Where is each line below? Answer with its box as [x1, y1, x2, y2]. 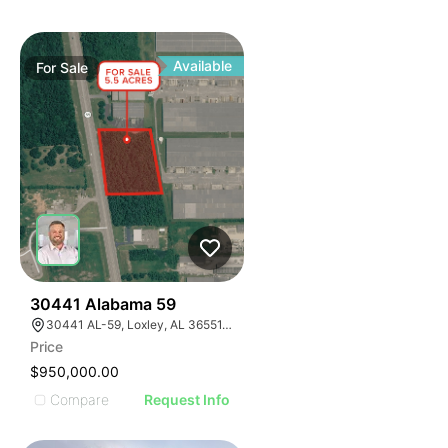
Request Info [144, 391, 231, 408]
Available [173, 57, 233, 74]
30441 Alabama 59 [30, 294, 176, 314]
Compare [50, 390, 109, 408]
